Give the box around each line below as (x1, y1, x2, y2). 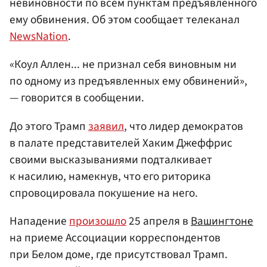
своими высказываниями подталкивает (10, 151, 212, 168)
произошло (69, 212, 126, 229)
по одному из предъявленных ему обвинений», (10, 73, 247, 90)
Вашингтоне (191, 212, 253, 229)
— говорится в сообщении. (10, 89, 144, 107)
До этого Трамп (10, 117, 88, 135)
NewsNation (10, 28, 68, 45)
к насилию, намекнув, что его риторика (10, 167, 211, 185)
